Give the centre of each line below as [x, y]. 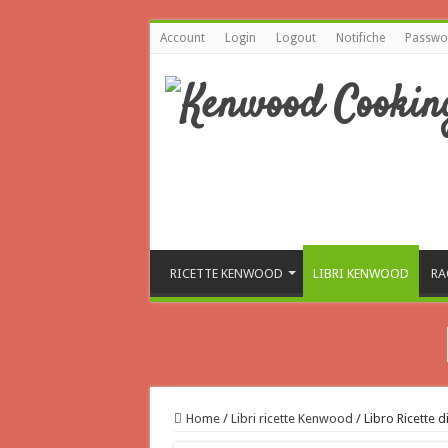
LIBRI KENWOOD [360, 274]
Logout [295, 38]
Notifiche [360, 38]
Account [182, 38]
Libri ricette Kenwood [291, 419]
